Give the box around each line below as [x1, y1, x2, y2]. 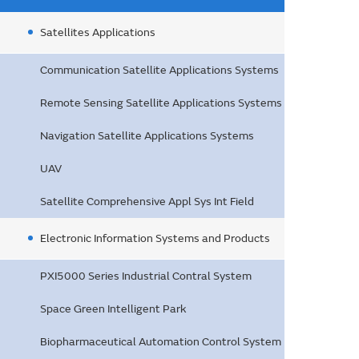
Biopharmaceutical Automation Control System [40, 335, 281, 349]
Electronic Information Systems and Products [40, 232, 270, 245]
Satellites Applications [40, 26, 155, 39]
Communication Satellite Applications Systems [40, 63, 279, 77]
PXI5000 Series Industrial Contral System [40, 269, 252, 283]
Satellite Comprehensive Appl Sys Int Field [40, 195, 254, 208]
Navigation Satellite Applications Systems [40, 129, 254, 143]
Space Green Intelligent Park [40, 302, 186, 316]
